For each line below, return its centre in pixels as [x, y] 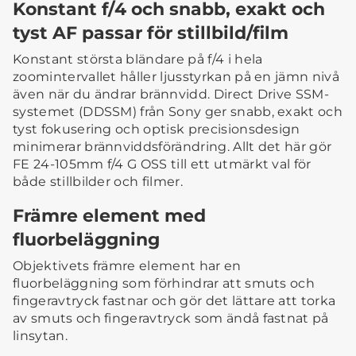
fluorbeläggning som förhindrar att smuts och [164, 284]
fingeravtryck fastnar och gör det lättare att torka [174, 301]
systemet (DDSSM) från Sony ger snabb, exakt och [178, 112]
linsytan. [40, 336]
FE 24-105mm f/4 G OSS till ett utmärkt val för [162, 164]
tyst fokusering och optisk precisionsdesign [157, 130]
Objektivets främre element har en [127, 266]
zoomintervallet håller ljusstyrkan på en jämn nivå [176, 77]
